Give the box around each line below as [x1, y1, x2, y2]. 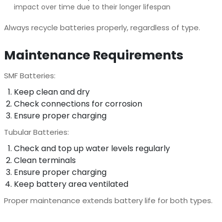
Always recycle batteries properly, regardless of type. [3, 22, 200, 33]
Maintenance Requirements [3, 46, 183, 64]
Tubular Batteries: [3, 126, 69, 137]
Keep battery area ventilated [13, 178, 128, 190]
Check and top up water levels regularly [13, 142, 170, 154]
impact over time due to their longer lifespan [13, 1, 170, 12]
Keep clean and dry [13, 86, 90, 98]
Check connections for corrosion [13, 98, 142, 110]
